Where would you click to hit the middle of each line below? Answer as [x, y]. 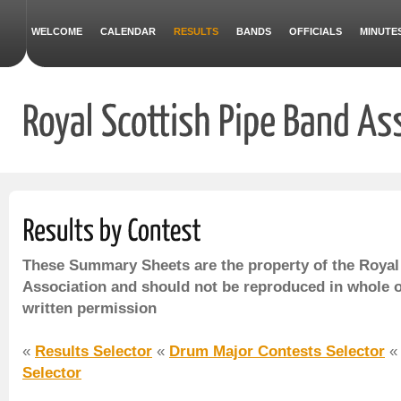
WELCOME [57, 31]
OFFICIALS [316, 31]
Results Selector [94, 351]
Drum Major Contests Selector [277, 351]
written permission [90, 308]
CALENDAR [128, 31]
